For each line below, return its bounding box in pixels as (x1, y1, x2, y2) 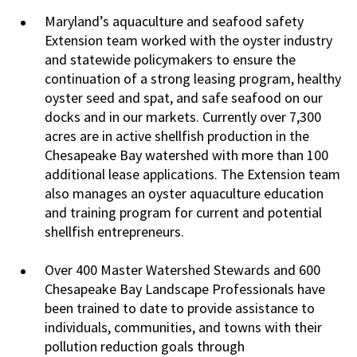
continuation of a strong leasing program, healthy (45, 69, 341, 88)
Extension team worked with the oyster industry (45, 31, 332, 49)
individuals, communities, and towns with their (45, 318, 322, 336)
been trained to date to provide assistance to (45, 299, 315, 317)
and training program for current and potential (45, 203, 322, 222)
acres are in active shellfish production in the (45, 127, 309, 145)
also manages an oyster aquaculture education (45, 184, 324, 202)
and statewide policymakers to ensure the (45, 50, 296, 69)
